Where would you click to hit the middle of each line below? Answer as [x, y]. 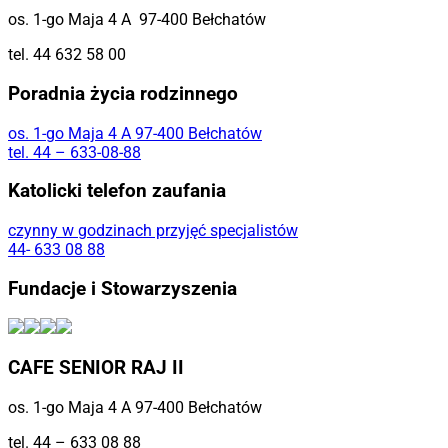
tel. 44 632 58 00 [67, 55]
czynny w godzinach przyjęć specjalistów [153, 230]
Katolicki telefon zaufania [117, 191]
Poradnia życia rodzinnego [123, 93]
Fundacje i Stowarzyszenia [122, 288]
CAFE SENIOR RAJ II [96, 368]
